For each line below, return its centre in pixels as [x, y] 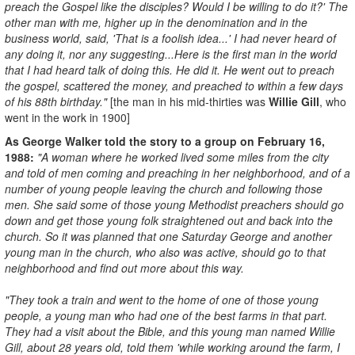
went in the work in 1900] [67, 117]
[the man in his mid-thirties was [189, 101]
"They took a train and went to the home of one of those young [162, 299]
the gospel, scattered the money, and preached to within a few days [174, 85]
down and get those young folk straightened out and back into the [169, 220]
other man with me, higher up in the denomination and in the [156, 22]
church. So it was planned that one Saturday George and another [168, 236]
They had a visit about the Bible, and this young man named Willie [170, 331]
